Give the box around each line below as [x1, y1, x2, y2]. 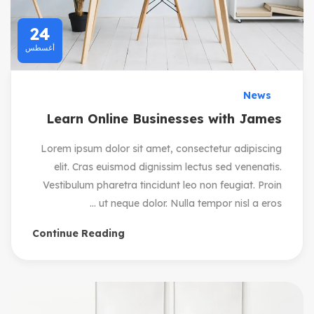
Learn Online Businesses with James [46, 110, 282, 127]
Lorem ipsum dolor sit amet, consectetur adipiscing [41, 142, 282, 155]
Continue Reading [32, 226, 125, 240]
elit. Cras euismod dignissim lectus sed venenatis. [54, 160, 282, 173]
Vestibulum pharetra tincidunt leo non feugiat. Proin [43, 178, 282, 191]
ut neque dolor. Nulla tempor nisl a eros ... [99, 196, 282, 210]
